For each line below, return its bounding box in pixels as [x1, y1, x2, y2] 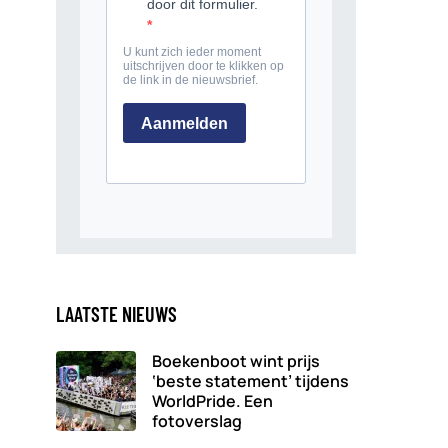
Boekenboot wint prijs [152, 350, 320, 373]
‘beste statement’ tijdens [152, 370, 349, 393]
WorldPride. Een [152, 390, 273, 413]
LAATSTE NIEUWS [56, 302, 177, 327]
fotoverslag [152, 410, 242, 433]
